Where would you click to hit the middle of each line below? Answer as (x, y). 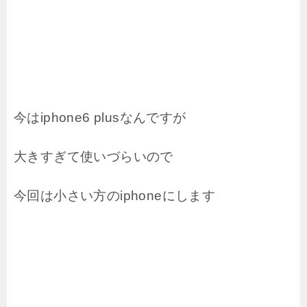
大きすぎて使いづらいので (94, 156)
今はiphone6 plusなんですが (100, 117)
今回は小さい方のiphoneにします (115, 195)
